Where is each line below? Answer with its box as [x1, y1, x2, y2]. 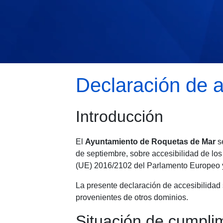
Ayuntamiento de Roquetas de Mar [85, 137, 216, 146]
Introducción [76, 108, 163, 125]
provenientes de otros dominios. [76, 193, 188, 202]
